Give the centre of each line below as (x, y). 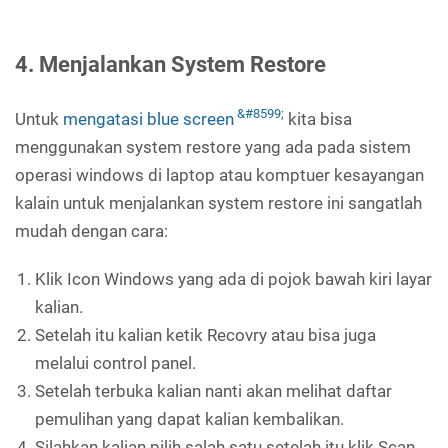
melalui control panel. (115, 362)
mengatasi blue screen (148, 118)
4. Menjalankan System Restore (170, 63)
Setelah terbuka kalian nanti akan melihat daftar (213, 390)
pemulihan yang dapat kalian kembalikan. (189, 418)
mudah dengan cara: (91, 230)
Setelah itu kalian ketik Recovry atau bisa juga (205, 334)
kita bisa (318, 118)
